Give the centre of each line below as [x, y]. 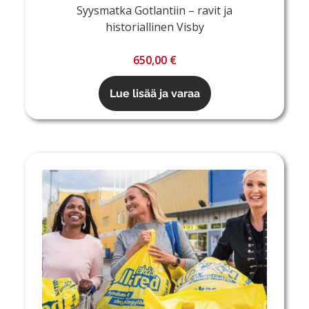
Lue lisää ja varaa [154, 94]
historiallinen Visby [154, 27]
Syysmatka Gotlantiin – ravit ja [154, 11]
